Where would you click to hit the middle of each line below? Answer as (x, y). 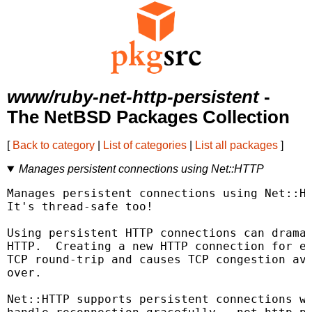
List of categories (145, 146)
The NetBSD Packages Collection (148, 117)
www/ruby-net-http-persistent (133, 97)
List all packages (236, 146)
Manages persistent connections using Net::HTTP (141, 169)
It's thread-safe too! (80, 207)
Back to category (54, 146)
